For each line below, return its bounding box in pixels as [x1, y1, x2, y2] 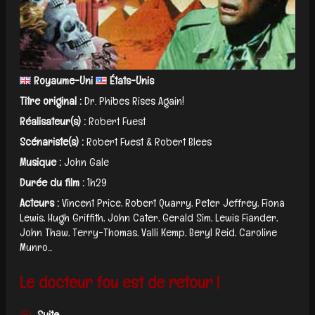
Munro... [20, 239, 52, 255]
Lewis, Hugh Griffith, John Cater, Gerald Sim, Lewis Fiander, [20, 210, 278, 225]
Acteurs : [20, 195, 59, 210]
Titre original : [20, 93, 82, 108]
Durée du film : [20, 174, 84, 190]
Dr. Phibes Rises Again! [84, 93, 184, 108]
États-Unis [107, 72, 154, 88]
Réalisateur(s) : [20, 113, 86, 129]
